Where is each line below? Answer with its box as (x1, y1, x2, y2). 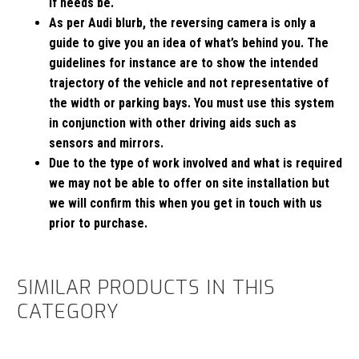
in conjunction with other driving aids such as (49, 115, 296, 131)
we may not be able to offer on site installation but (49, 175, 329, 191)
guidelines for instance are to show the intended (49, 54, 318, 71)
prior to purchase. (49, 215, 147, 231)
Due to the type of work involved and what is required (49, 155, 342, 171)
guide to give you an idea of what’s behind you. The (49, 34, 329, 50)
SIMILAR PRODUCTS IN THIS (17, 275, 276, 301)
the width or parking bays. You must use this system (49, 95, 334, 111)
